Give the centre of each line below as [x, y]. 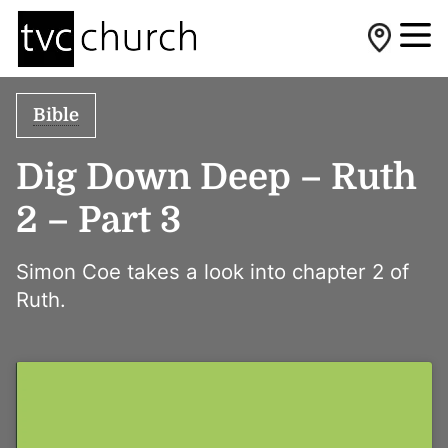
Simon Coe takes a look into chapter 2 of [212, 271]
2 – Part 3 [98, 220]
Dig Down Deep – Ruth [216, 177]
